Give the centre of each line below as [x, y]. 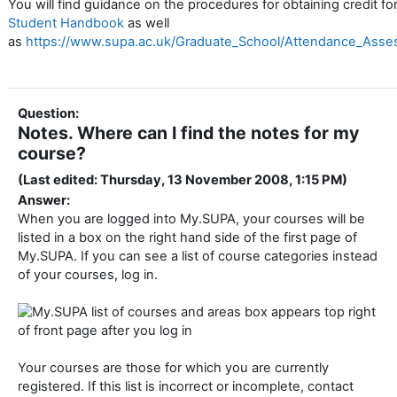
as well [147, 23]
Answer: [44, 201]
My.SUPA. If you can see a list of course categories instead [198, 257]
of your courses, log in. [88, 275]
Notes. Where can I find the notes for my [188, 133]
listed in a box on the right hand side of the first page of [187, 238]
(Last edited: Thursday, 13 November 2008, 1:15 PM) [183, 180]
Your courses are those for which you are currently [173, 368]
